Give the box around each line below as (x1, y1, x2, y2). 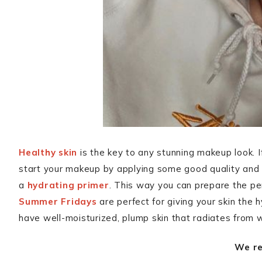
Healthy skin (19, 147, 77, 158)
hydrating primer (27, 180, 109, 191)
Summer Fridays (19, 196, 97, 207)
